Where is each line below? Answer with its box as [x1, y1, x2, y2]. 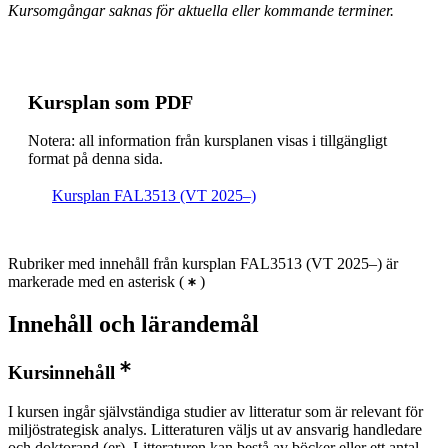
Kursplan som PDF [28, 91, 193, 114]
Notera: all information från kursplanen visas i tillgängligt [28, 132, 387, 150]
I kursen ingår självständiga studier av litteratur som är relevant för [8, 403, 423, 420]
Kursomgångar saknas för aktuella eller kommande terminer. [8, 2, 394, 20]
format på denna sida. [28, 150, 163, 168]
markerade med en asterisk [8, 273, 175, 291]
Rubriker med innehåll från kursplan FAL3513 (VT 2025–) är [8, 255, 398, 273]
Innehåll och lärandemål [8, 311, 259, 338]
